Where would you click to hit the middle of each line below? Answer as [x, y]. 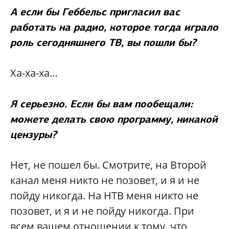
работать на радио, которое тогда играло [114, 27]
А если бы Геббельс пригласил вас [95, 12]
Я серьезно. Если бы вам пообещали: [101, 104]
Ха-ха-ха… [34, 73]
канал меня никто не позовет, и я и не [105, 180]
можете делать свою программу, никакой [114, 119]
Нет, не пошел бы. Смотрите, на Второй [108, 165]
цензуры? [33, 134]
